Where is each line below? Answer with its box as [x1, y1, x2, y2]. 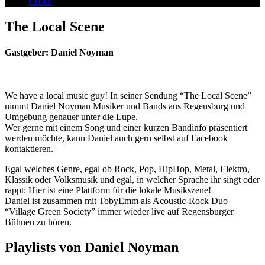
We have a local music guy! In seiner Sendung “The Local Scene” [5, 91, 251, 101]
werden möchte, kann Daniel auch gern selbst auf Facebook [5, 133, 228, 144]
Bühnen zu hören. [5, 217, 72, 228]
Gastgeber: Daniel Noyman [5, 47, 114, 58]
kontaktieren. [5, 144, 53, 154]
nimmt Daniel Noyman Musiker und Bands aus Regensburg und [5, 101, 245, 112]
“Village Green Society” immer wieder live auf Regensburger [5, 206, 234, 217]
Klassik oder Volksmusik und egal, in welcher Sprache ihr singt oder [5, 174, 260, 185]
